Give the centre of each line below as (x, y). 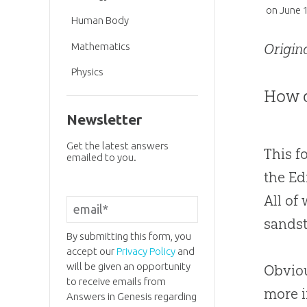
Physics (88, 72)
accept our (91, 251)
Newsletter (104, 120)
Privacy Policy (146, 251)
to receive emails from (116, 281)
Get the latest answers (117, 146)
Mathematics (101, 46)
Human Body (100, 21)
